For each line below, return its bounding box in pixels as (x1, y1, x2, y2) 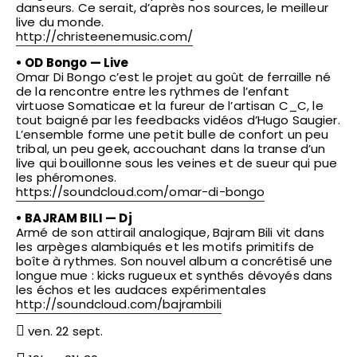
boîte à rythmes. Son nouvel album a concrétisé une (16, 253, 333, 270)
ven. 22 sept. (25, 323, 104, 340)
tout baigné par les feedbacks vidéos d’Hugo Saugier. (16, 112, 340, 129)
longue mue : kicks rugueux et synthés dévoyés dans (16, 267, 333, 284)
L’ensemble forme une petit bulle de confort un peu (16, 126, 329, 143)
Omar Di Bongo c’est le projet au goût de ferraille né (16, 69, 331, 86)
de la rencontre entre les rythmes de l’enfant (16, 83, 289, 100)
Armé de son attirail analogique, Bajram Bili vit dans (16, 224, 324, 241)
